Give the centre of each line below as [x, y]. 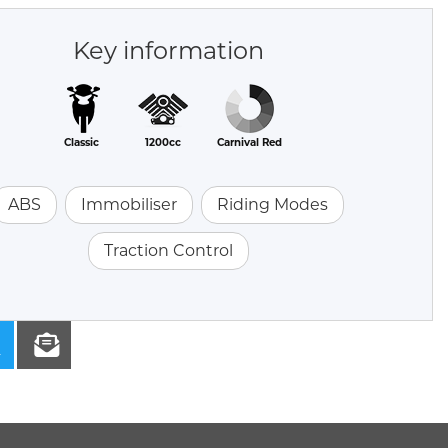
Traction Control [168, 251]
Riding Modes [272, 205]
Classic [81, 143]
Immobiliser [129, 205]
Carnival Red [249, 143]
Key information [168, 51]
